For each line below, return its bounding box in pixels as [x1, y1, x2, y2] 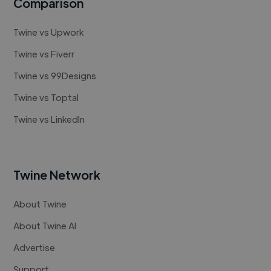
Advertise [13, 241, 56, 253]
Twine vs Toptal [13, 91, 79, 103]
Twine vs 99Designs [13, 70, 97, 82]
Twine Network [13, 167, 101, 183]
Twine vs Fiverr [13, 48, 75, 60]
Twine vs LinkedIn [13, 113, 85, 125]
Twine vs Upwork [13, 26, 84, 38]
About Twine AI [13, 220, 77, 232]
